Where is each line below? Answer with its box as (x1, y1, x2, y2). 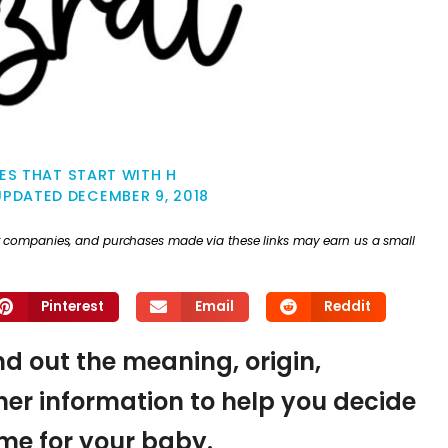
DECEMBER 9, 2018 (67, 186, 209, 207)
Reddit (324, 296, 372, 316)
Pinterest (41, 296, 105, 316)
